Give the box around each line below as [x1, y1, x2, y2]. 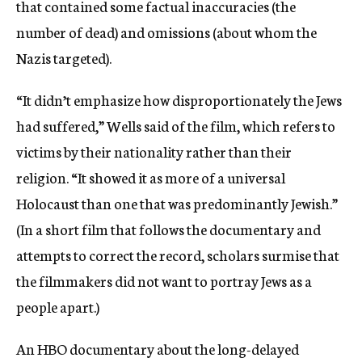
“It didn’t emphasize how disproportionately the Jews [16, 88, 342, 110]
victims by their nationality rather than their [16, 140, 292, 162]
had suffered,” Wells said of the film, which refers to [16, 114, 335, 136]
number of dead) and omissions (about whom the [16, 20, 317, 42]
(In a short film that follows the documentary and [16, 217, 321, 239]
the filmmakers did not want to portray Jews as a [16, 269, 312, 291]
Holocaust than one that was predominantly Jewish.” [16, 192, 338, 213]
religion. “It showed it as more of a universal [16, 166, 285, 187]
